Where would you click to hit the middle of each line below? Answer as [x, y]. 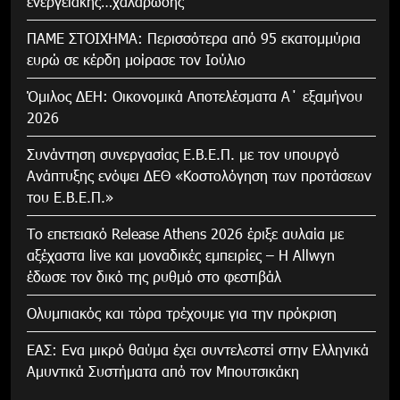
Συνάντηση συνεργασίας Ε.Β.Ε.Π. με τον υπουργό [183, 154]
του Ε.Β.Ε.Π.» [70, 197]
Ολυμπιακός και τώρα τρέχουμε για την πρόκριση [182, 313]
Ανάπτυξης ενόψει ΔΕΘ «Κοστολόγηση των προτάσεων [199, 176]
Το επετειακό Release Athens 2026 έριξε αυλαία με [185, 234]
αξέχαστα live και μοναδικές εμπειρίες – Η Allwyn [181, 255]
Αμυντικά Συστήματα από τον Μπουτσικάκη [163, 371]
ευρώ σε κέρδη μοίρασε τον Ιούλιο [136, 60]
